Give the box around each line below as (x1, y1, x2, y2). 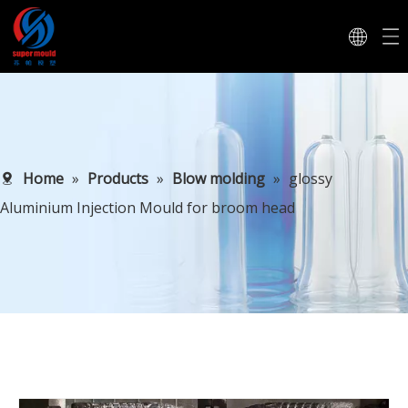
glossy (289, 168, 332, 189)
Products (87, 168, 148, 189)
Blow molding (172, 168, 269, 189)
